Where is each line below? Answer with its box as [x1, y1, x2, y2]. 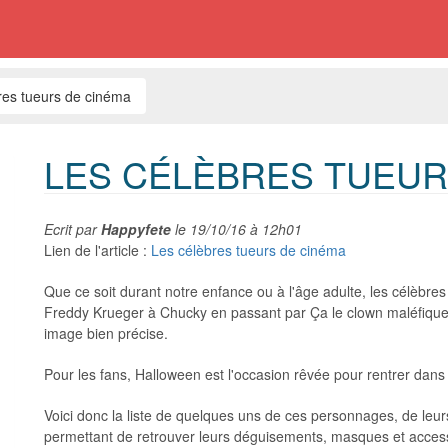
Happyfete [101, 219, 171, 239]
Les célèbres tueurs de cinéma [151, 240, 346, 260]
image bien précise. [44, 323, 168, 343]
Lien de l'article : [44, 240, 151, 260]
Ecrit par [44, 219, 101, 239]
